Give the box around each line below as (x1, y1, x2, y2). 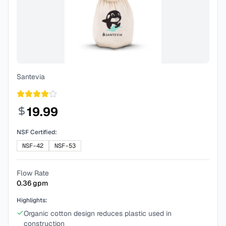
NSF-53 (54, 142, 76, 150)
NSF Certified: (17, 128, 57, 136)
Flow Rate (17, 168, 49, 178)
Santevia (17, 72, 45, 81)
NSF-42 (22, 142, 43, 150)
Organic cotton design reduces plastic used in (24, 209, 172, 218)
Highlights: (17, 196, 47, 204)
